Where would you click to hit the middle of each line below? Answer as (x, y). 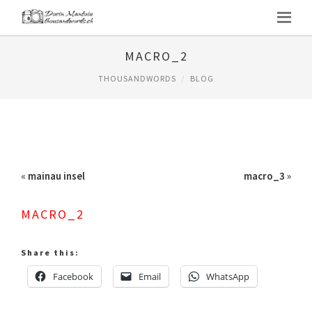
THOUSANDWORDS (137, 78)
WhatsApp (228, 276)
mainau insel (56, 176)
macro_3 (264, 176)
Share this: (50, 252)
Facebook (73, 276)
